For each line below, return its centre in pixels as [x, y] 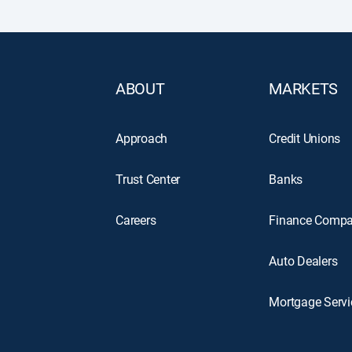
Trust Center [148, 179]
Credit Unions [305, 138]
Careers [136, 220]
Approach [142, 138]
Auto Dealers [303, 261]
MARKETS [304, 88]
